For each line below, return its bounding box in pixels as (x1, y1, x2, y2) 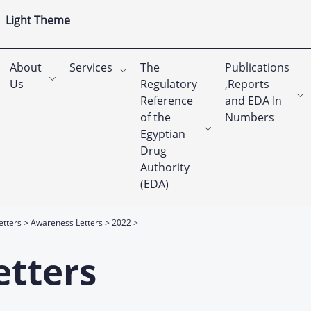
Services (69, 60, 112, 75)
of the (140, 110, 171, 125)
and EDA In (225, 93, 282, 108)
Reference (140, 93, 193, 108)
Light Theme (6, 12, 70, 28)
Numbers (225, 110, 274, 125)
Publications (225, 60, 289, 75)
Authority (140, 160, 190, 175)
